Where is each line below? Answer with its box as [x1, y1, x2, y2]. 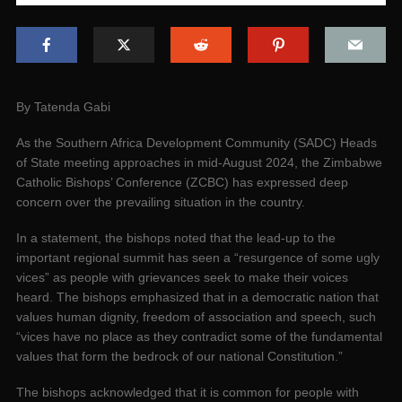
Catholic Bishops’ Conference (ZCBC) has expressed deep [16, 175, 348, 190]
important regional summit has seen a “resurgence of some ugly [16, 250, 380, 266]
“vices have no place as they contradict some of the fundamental [16, 329, 382, 345]
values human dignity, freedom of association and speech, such [16, 310, 376, 325]
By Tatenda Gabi [16, 100, 110, 115]
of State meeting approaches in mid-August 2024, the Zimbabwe [16, 155, 382, 170]
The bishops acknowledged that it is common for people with [16, 385, 359, 400]
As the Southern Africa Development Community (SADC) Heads [16, 135, 377, 151]
